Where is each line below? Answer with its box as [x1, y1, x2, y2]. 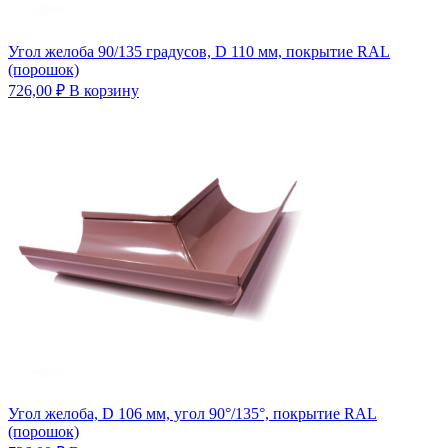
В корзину [69, 81, 139, 99]
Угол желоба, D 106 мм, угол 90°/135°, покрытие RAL [8, 404, 377, 422]
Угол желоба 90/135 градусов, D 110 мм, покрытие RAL [8, 42, 390, 60]
